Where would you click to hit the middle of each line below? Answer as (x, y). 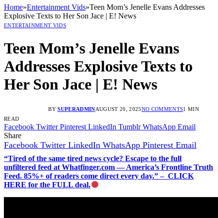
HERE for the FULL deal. (47, 184)
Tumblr (129, 127)
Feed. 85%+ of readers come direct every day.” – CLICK (99, 176)
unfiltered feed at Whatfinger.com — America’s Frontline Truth (109, 167)
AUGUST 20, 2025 (118, 109)
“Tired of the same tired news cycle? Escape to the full (93, 158)
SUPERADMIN (76, 109)
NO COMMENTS (162, 109)
